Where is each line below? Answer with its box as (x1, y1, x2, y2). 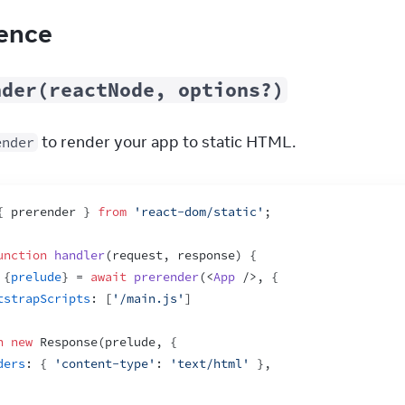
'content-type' (54, 356, 155, 372)
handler (54, 248, 105, 263)
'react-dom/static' (134, 204, 264, 220)
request (112, 248, 163, 263)
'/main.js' (112, 291, 184, 306)
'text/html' (170, 356, 250, 372)
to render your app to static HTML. (38, 132, 296, 152)
